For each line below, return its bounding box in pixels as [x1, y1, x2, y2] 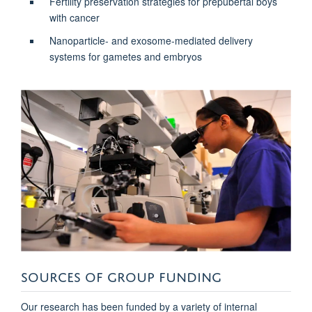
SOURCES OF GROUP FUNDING [21, 265, 221, 286]
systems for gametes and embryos [49, 49, 202, 64]
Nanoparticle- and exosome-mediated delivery [49, 33, 253, 48]
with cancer [49, 10, 100, 25]
